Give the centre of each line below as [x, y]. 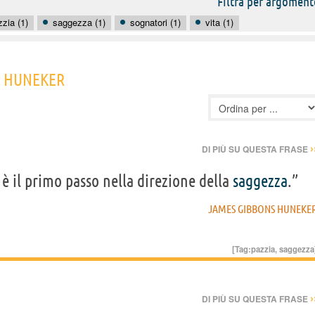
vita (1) [219, 22]
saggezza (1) [79, 22]
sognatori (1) [155, 22]
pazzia [263, 249]
